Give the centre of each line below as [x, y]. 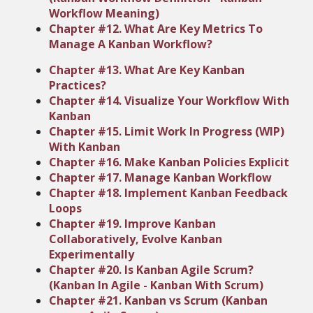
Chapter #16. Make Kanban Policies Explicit [169, 162]
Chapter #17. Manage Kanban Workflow [160, 177]
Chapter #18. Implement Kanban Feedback [168, 193]
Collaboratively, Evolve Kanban [136, 239]
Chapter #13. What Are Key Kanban [147, 70]
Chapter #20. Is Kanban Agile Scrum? [151, 270]
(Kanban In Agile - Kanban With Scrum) [156, 285]
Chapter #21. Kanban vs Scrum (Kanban [158, 300]
